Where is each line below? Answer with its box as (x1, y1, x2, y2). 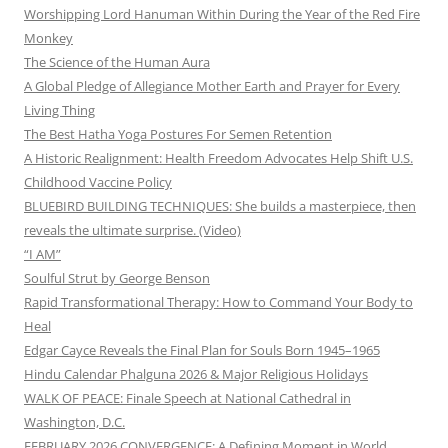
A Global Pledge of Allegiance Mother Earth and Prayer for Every (24, 77, 400, 96)
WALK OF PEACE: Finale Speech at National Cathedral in (24, 389, 351, 408)
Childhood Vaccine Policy (24, 173, 172, 192)
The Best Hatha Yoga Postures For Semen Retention (24, 125, 332, 144)
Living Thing (24, 101, 95, 120)
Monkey (24, 29, 73, 48)
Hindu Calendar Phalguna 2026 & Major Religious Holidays (24, 365, 368, 384)
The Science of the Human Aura (24, 53, 210, 72)
